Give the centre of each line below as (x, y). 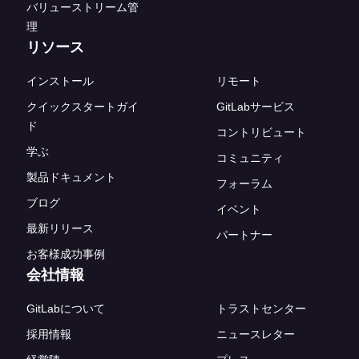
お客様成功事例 (66, 254)
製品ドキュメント (71, 177)
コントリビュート (261, 132)
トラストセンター (261, 308)
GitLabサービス (256, 106)
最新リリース (60, 228)
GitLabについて (66, 308)
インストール (60, 81)
